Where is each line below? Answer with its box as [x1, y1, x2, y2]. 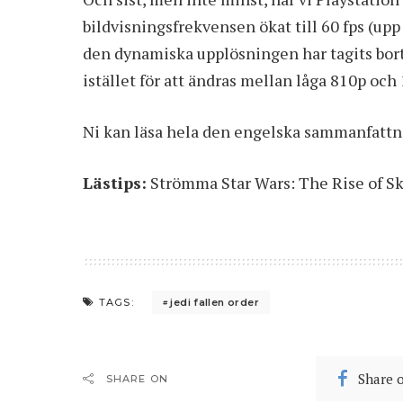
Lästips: [83, 172, 147, 194]
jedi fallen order [170, 295, 259, 309]
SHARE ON [106, 372, 168, 386]
